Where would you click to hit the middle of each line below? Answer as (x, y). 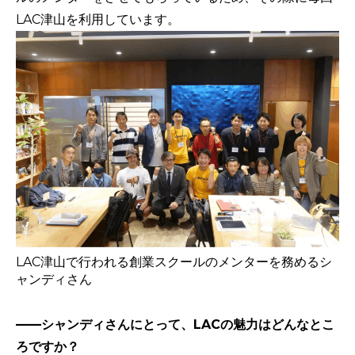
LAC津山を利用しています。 (98, 20)
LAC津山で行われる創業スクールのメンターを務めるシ (174, 261)
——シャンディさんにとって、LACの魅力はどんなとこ (175, 324)
